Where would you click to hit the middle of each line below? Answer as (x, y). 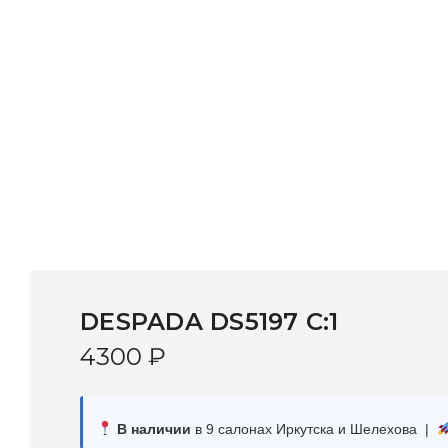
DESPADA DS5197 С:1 (209, 321)
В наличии (151, 429)
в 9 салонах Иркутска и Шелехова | (313, 429)
